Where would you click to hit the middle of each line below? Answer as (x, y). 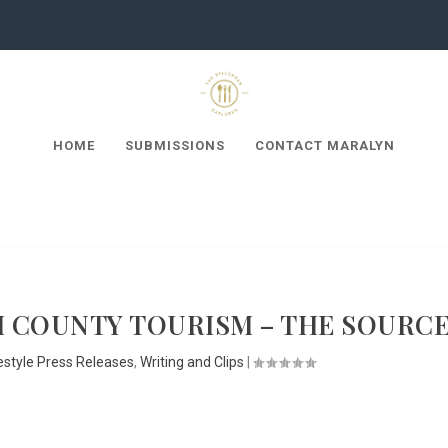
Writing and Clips (191, 362)
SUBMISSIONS (175, 145)
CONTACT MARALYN (325, 145)
